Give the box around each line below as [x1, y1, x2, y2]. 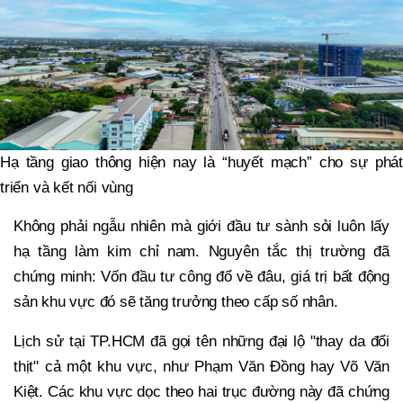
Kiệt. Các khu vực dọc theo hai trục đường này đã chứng [13, 382, 390, 400]
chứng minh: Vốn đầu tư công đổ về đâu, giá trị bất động [13, 267, 390, 285]
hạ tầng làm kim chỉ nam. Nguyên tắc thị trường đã [13, 242, 390, 260]
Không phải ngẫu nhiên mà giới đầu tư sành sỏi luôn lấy [13, 217, 390, 235]
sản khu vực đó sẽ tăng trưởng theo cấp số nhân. [13, 292, 338, 310]
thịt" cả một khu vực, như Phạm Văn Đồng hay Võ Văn [13, 357, 390, 375]
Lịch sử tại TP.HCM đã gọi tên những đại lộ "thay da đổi [13, 332, 390, 350]
